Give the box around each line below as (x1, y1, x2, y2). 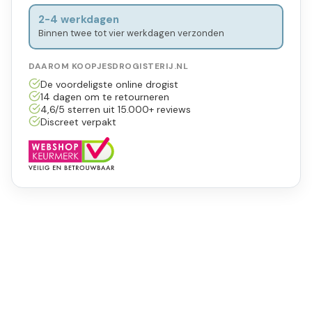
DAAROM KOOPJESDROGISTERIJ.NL (29, 60, 188, 72)
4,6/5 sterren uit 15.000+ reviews (40, 102, 191, 116)
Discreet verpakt (40, 115, 116, 128)
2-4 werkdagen (38, 13, 119, 27)
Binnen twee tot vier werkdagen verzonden (38, 27, 224, 40)
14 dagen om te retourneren (40, 90, 169, 103)
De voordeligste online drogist (40, 77, 178, 91)
